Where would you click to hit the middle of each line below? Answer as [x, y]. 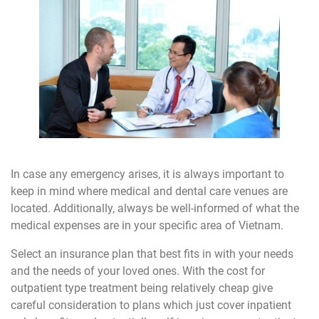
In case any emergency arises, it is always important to [147, 174]
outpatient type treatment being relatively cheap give [142, 288]
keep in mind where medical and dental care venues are [149, 191]
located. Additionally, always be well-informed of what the [155, 208]
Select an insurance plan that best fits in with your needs [152, 253]
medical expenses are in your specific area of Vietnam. [147, 225]
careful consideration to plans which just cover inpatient [151, 305]
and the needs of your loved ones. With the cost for [138, 271]
